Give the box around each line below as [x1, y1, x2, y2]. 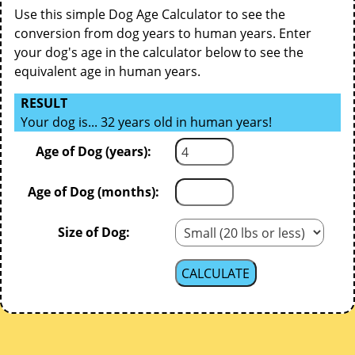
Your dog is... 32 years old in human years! [21, 113, 272, 132]
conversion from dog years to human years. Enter [14, 25, 311, 43]
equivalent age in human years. [14, 63, 200, 81]
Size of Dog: [57, 223, 130, 242]
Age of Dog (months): [28, 183, 159, 201]
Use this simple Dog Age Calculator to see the [14, 6, 285, 24]
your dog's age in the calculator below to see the [14, 44, 303, 62]
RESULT [14, 94, 67, 113]
